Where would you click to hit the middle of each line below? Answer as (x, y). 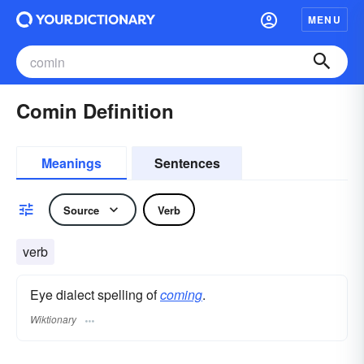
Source (81, 210)
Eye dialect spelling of (95, 295)
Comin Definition (95, 110)
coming (181, 295)
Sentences (187, 163)
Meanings (71, 163)
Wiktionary (53, 319)
